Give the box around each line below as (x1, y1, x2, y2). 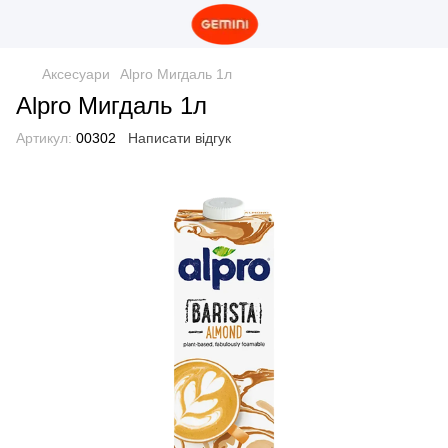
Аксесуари (42, 66, 110, 82)
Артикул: (16, 130, 72, 146)
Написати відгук (128, 130, 231, 146)
